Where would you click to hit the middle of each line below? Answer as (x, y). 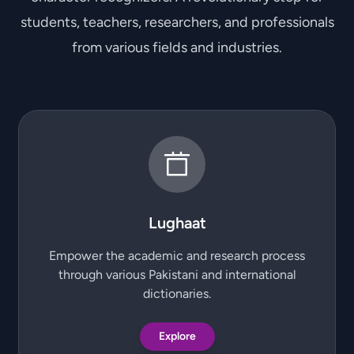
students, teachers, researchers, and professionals (177, 22)
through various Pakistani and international (177, 275)
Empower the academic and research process (177, 256)
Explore (177, 336)
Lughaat (177, 223)
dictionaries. (177, 294)
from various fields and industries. (177, 47)
